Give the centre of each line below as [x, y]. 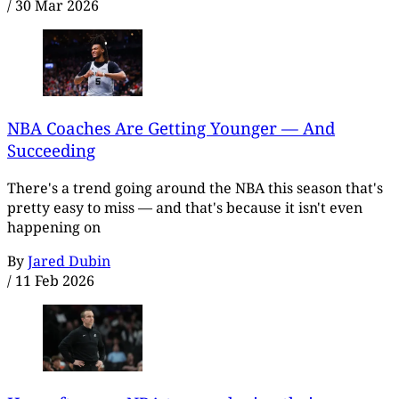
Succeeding [51, 151]
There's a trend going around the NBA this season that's [195, 188]
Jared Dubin [69, 261]
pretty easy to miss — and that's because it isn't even [185, 208]
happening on [54, 228]
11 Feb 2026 [55, 281]
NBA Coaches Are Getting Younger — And [171, 128]
